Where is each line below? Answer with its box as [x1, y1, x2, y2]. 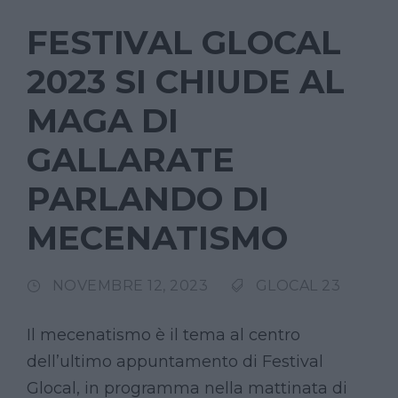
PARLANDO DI [27, 178, 269, 219]
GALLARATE [27, 139, 235, 179]
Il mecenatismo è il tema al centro [27, 324, 300, 345]
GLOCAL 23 [255, 276, 340, 294]
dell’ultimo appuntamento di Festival [27, 351, 323, 371]
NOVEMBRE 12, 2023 [52, 276, 208, 294]
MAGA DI [27, 99, 179, 140]
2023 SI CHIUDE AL [27, 60, 345, 101]
